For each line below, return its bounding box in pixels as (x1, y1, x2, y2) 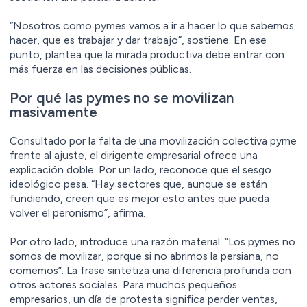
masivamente (10, 103, 97, 121)
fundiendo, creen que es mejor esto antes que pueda (10, 192, 269, 206)
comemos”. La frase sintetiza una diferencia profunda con (10, 264, 291, 278)
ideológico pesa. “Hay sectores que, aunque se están (10, 177, 267, 191)
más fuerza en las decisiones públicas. (10, 62, 191, 76)
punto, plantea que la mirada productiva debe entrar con (10, 48, 284, 62)
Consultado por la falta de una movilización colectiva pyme (10, 134, 297, 148)
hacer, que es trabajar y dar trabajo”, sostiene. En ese (10, 34, 267, 47)
